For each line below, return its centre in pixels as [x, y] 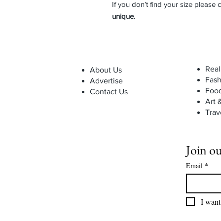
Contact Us [109, 92]
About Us [106, 70]
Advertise [106, 81]
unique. [124, 16]
